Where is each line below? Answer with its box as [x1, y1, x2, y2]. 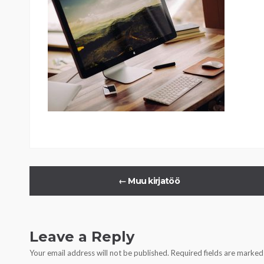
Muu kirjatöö [126, 176, 180, 186]
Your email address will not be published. [29, 248, 169, 258]
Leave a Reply [29, 228, 134, 245]
